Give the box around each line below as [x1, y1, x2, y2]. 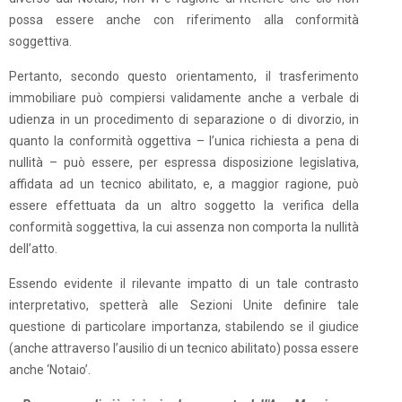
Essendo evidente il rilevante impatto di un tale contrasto [9, 276, 360, 291]
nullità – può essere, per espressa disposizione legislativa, [9, 155, 360, 170]
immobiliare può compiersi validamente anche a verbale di [9, 91, 360, 105]
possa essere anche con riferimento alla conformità [9, 13, 360, 27]
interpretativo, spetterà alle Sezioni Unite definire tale [9, 298, 360, 312]
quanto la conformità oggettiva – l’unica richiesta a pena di [9, 134, 360, 148]
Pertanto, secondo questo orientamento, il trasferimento [9, 69, 360, 83]
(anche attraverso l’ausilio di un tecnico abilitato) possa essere [9, 341, 360, 355]
